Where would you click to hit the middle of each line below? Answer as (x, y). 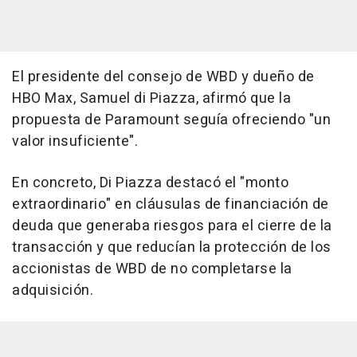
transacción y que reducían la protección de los (172, 247)
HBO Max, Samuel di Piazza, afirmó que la (151, 98)
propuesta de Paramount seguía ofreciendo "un (171, 120)
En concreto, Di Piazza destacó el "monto (150, 183)
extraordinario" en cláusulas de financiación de (171, 204)
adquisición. (53, 290)
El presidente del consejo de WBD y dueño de (163, 77)
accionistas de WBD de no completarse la (152, 269)
